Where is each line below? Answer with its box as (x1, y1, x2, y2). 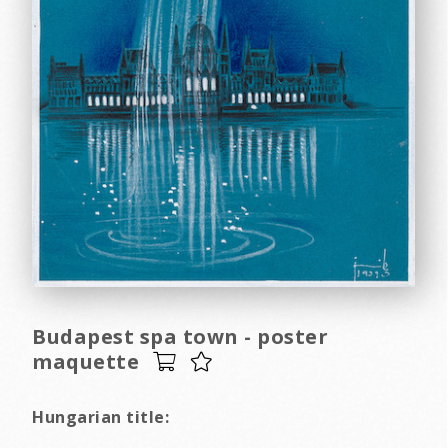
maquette (32, 348, 139, 376)
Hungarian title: (32, 406, 169, 429)
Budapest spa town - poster (32, 323, 328, 351)
